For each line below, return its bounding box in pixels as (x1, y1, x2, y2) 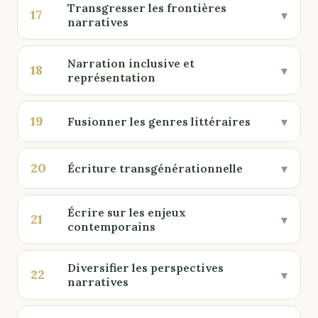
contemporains (67, 219, 155, 234)
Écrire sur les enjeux (67, 205, 186, 219)
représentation (67, 70, 155, 84)
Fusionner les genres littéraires (67, 114, 251, 128)
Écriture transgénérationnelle (67, 161, 243, 175)
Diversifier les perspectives (67, 261, 224, 275)
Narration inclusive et (67, 56, 194, 70)
